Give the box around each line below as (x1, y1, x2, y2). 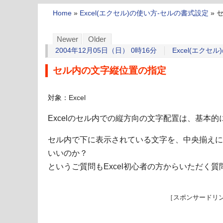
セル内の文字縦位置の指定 (53, 65, 166, 76)
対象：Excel (48, 94, 86, 102)
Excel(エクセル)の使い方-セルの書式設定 (80, 9, 209, 17)
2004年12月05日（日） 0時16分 (55, 47, 157, 55)
